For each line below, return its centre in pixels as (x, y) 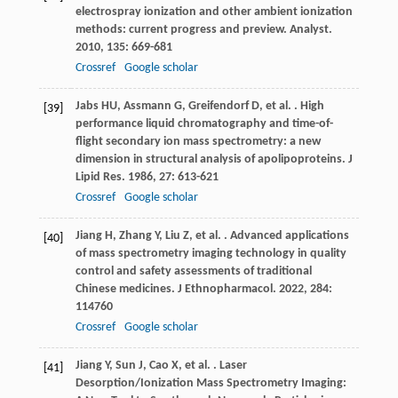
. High (307, 107)
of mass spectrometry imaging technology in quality (211, 254)
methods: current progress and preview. (182, 30)
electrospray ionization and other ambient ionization (214, 12)
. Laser (228, 366)
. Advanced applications (285, 236)
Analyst (309, 30)
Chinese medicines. (126, 290)
